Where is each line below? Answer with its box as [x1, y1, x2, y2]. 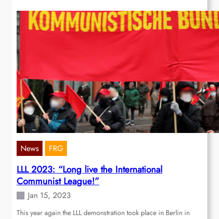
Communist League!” [17, 175, 99, 188]
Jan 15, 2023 [28, 190, 71, 201]
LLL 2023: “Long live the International [17, 163, 162, 176]
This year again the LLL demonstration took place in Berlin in [17, 208, 190, 218]
